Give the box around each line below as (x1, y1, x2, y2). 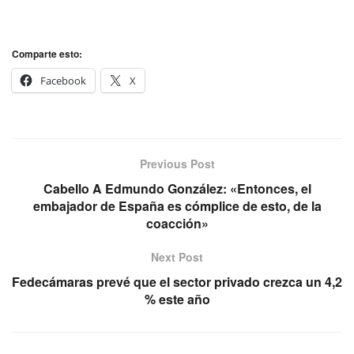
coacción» (145, 213, 209, 232)
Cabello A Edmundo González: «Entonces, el (43, 179, 311, 198)
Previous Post (139, 155, 215, 171)
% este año (144, 289, 210, 308)
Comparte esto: (12, 46, 82, 61)
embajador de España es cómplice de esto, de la (32, 196, 322, 215)
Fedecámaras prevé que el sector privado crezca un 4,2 (12, 272, 342, 291)
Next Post (151, 248, 203, 265)
